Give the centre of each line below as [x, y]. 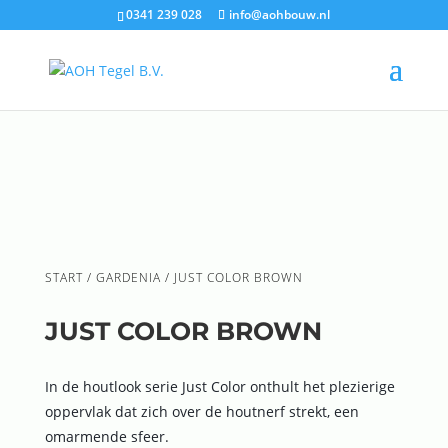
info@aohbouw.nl [280, 14]
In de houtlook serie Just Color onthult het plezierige [219, 386]
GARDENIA [128, 277]
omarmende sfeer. [106, 436]
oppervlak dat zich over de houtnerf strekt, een [201, 411]
